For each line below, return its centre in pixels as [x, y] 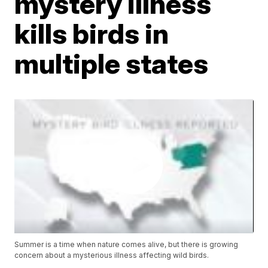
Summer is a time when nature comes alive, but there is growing [127, 245]
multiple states [112, 63]
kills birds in [92, 33]
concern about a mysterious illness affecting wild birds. [112, 255]
